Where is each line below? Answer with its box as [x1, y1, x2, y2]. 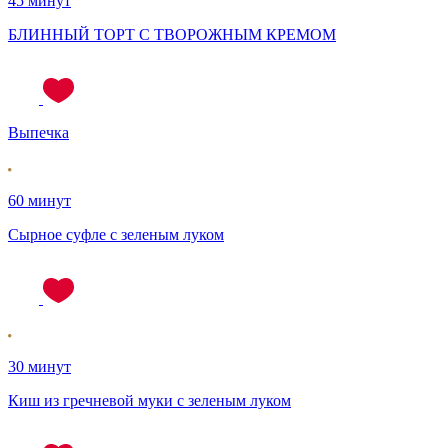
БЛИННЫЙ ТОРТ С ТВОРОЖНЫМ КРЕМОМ [8, 25, 336, 43]
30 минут [8, 357, 71, 375]
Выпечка [8, 123, 69, 141]
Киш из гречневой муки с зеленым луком [8, 391, 291, 409]
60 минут [8, 191, 71, 209]
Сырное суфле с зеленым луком [8, 225, 224, 243]
